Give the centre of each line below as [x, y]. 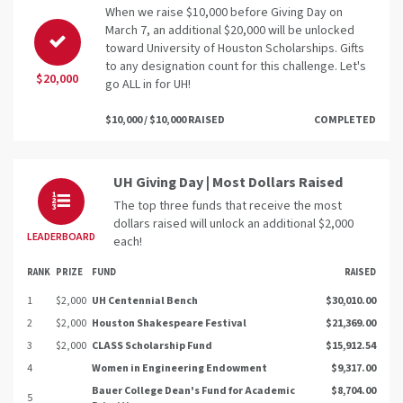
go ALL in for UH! [148, 85]
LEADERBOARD [61, 237]
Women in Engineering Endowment [179, 369]
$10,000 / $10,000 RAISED [165, 121]
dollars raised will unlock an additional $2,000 [233, 224]
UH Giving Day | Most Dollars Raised [228, 183]
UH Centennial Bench [145, 301]
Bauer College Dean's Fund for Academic [193, 391]
